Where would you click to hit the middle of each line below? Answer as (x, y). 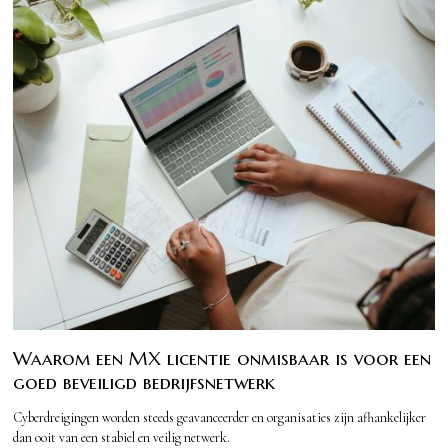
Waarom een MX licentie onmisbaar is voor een (222, 358)
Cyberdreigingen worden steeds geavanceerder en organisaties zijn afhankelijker (220, 418)
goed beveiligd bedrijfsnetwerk (144, 382)
